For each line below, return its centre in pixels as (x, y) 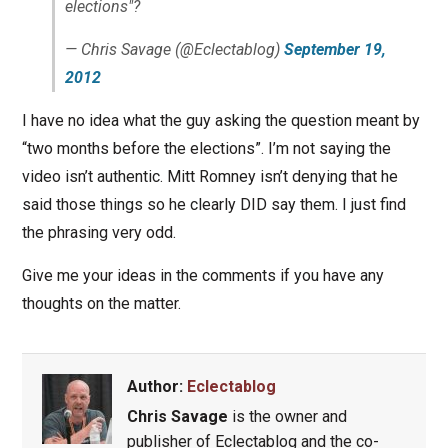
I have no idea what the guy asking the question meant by (220, 121)
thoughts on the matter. (101, 304)
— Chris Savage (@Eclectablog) (174, 50)
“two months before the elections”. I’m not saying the (206, 149)
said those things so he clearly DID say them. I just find (213, 205)
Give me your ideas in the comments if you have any (202, 276)
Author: (156, 387)
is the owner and (287, 417)
